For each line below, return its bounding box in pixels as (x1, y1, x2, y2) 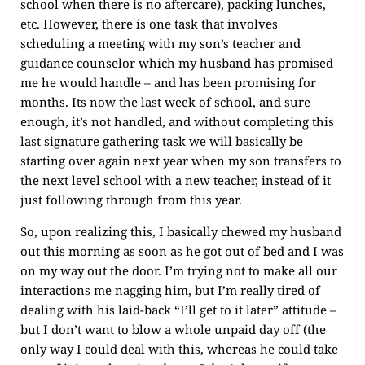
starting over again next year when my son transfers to (20, 152, 341, 169)
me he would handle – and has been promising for (20, 74, 316, 90)
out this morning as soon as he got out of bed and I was (20, 243, 344, 259)
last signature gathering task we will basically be (20, 133, 303, 149)
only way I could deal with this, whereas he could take (20, 341, 338, 357)
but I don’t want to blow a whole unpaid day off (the (20, 321, 326, 337)
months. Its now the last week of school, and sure (20, 94, 310, 110)
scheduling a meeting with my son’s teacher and (20, 35, 301, 51)
